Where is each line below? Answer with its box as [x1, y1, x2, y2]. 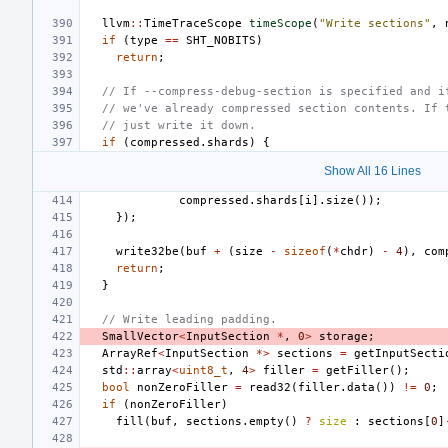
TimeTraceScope [144, 16, 242, 30]
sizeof [284, 244, 326, 258]
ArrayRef [102, 346, 158, 360]
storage [319, 329, 368, 343]
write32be [116, 244, 179, 258]
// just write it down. [102, 118, 256, 132]
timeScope [249, 16, 312, 30]
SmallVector [102, 329, 179, 343]
